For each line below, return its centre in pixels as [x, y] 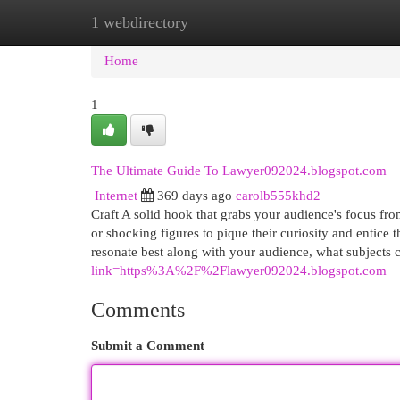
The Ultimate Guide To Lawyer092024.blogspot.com [239, 171]
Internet [116, 196]
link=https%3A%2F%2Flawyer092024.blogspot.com [239, 271]
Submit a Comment [148, 346]
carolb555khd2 [278, 196]
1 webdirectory [140, 22]
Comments [138, 310]
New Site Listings [227, 22]
